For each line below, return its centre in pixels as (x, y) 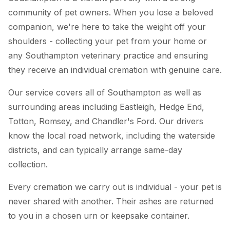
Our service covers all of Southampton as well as (105, 92)
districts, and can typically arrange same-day (95, 150)
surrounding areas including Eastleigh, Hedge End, (106, 107)
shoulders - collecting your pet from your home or (108, 41)
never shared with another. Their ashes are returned (111, 201)
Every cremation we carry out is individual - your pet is (115, 187)
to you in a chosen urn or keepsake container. (99, 215)
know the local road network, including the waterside (112, 135)
